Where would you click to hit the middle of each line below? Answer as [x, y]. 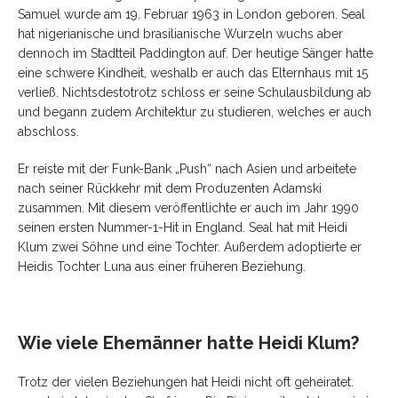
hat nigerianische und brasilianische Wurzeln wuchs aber [180, 33]
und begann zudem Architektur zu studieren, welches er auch [195, 111]
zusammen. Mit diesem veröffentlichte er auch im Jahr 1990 [188, 207]
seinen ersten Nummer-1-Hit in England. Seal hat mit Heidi [183, 227]
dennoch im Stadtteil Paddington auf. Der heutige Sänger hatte [195, 53]
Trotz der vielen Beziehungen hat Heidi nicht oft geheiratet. [186, 382]
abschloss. [48, 131]
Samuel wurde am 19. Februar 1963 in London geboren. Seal [191, 14]
